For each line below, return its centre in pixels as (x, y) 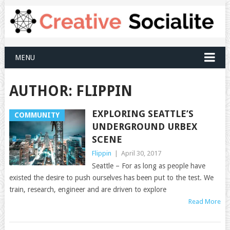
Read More (205, 201)
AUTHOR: (42, 91)
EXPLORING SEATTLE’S (142, 113)
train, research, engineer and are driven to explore (88, 189)
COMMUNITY (37, 115)
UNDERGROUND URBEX (144, 126)
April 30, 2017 (141, 153)
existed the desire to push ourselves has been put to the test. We (111, 177)
